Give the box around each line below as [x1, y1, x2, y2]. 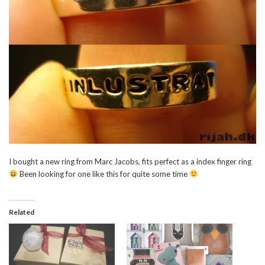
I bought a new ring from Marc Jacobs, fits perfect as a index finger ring [9, 156, 251, 166]
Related [9, 207, 34, 216]
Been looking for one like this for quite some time [17, 169, 189, 179]
